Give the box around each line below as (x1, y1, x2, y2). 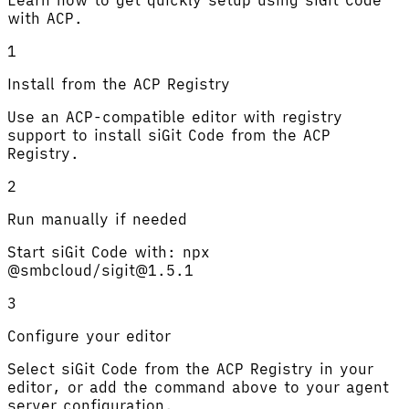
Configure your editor (7, 326, 171, 345)
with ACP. (7, 8, 83, 27)
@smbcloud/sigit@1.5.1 (7, 260, 194, 279)
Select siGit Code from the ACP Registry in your (7, 359, 373, 378)
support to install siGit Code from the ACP (7, 125, 330, 144)
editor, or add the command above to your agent (7, 377, 389, 396)
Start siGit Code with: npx (7, 242, 210, 261)
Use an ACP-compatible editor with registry (7, 107, 342, 126)
